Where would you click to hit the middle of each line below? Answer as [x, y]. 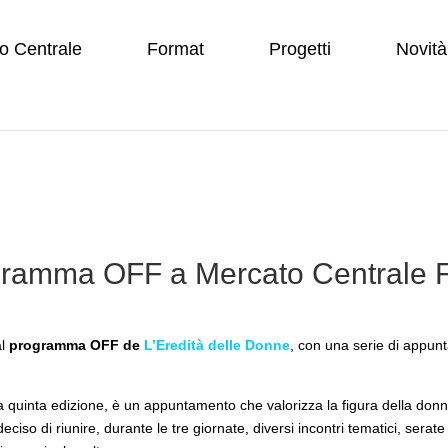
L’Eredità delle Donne [217, 344]
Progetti [300, 49]
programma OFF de [76, 344]
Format [175, 49]
